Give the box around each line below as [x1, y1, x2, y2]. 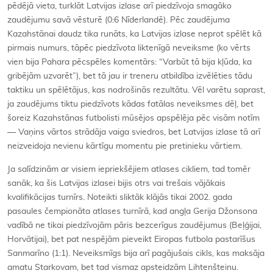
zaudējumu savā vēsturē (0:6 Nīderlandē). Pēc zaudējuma [7, 16, 230, 25]
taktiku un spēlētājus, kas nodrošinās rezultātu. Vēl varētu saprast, [7, 86, 265, 95]
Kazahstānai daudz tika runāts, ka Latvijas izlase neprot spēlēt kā [7, 30, 261, 39]
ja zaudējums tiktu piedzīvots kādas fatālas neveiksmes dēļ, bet [7, 100, 253, 109]
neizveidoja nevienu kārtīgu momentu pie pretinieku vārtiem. [7, 142, 242, 151]
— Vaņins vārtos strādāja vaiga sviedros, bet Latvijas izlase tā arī [7, 128, 260, 137]
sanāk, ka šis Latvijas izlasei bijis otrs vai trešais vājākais [7, 179, 225, 188]
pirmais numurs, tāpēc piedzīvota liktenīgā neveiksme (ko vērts [7, 44, 250, 53]
